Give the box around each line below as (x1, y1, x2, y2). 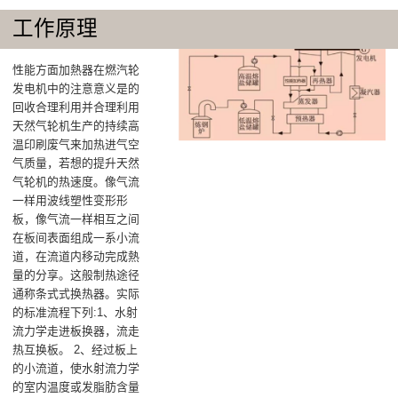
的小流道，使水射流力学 (12, 361, 140, 375)
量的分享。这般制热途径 (12, 267, 140, 282)
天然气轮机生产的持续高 (12, 118, 140, 132)
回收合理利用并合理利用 (12, 99, 140, 114)
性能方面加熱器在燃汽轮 (12, 62, 140, 76)
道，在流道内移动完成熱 (12, 249, 140, 263)
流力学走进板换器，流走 (12, 323, 140, 338)
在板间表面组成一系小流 (12, 230, 140, 244)
